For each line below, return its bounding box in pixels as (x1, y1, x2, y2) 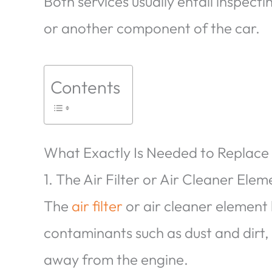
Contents (50, 75, 120, 98)
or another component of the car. (44, 19, 260, 38)
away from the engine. (44, 250, 188, 268)
